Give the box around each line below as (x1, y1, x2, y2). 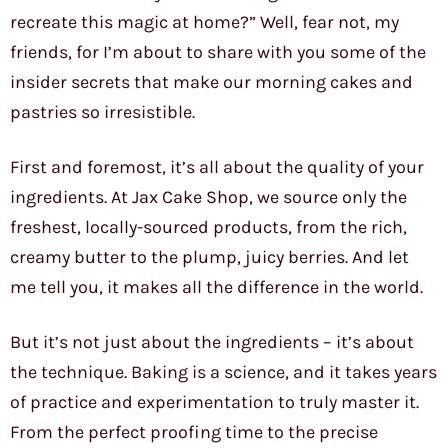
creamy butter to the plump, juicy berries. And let (10, 246, 409, 269)
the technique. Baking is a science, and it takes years (10, 361, 437, 384)
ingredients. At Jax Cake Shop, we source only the (10, 186, 407, 209)
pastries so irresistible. (10, 101, 195, 124)
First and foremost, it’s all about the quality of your (10, 156, 424, 179)
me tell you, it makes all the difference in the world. (10, 276, 423, 299)
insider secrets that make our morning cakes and (10, 71, 413, 94)
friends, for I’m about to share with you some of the (10, 41, 426, 64)
